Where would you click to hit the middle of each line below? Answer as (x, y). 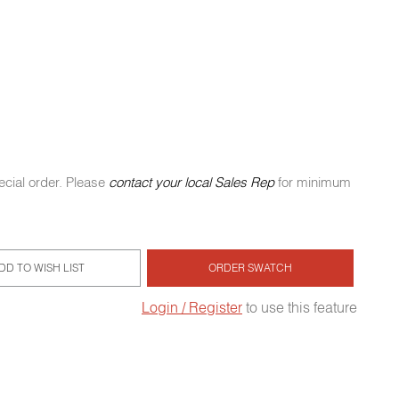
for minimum (313, 183)
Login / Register (191, 308)
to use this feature (299, 308)
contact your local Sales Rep (192, 183)
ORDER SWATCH (251, 268)
